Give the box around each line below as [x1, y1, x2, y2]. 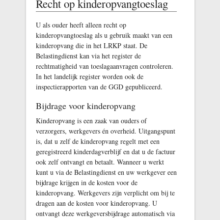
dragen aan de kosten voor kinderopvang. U [35, 198, 157, 208]
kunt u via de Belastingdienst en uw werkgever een [35, 167, 177, 177]
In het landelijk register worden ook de [35, 71, 143, 81]
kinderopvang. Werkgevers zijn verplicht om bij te [35, 188, 175, 197]
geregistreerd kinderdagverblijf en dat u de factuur [35, 146, 175, 156]
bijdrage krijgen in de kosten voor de [35, 177, 137, 187]
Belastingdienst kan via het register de [35, 51, 141, 60]
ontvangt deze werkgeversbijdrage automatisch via [35, 208, 175, 218]
